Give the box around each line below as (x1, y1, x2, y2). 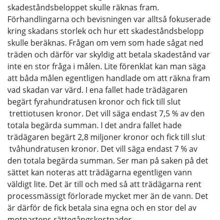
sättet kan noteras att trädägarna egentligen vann (7, 166, 192, 178)
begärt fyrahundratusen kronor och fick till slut (7, 96, 181, 107)
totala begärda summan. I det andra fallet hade (7, 119, 182, 131)
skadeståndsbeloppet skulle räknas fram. (7, 1, 159, 13)
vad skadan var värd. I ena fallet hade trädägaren (7, 84, 188, 95)
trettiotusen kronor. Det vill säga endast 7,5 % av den (7, 108, 205, 119)
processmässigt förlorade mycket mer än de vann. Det (7, 190, 208, 201)
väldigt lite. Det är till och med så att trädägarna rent (7, 178, 201, 190)
